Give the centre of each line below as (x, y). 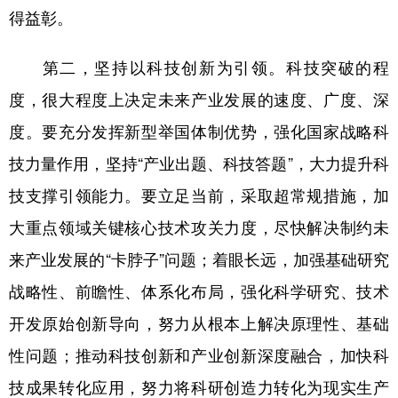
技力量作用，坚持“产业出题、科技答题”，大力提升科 (199, 163)
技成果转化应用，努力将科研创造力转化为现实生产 (199, 387)
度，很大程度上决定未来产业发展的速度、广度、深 (199, 99)
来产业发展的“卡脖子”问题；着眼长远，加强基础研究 (199, 259)
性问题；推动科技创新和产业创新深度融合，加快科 (199, 355)
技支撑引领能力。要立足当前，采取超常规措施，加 (199, 195)
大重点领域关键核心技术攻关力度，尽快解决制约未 (199, 227)
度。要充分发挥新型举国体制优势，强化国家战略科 (199, 131)
